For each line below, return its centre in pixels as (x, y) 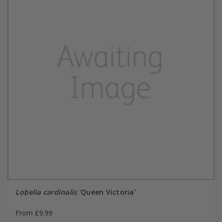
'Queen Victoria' (106, 192)
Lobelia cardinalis (46, 192)
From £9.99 (34, 213)
